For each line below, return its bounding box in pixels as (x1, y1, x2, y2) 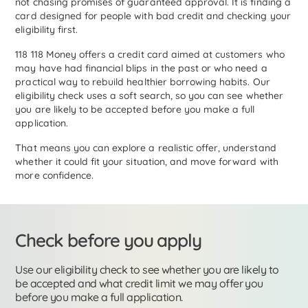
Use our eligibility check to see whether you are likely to (15, 263, 279, 277)
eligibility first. (15, 23, 78, 36)
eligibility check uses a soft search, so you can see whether (15, 89, 283, 102)
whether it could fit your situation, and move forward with (15, 155, 278, 168)
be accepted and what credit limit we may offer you (15, 276, 263, 291)
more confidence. (15, 169, 94, 182)
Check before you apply (15, 229, 202, 252)
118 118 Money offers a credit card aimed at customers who (15, 48, 285, 61)
